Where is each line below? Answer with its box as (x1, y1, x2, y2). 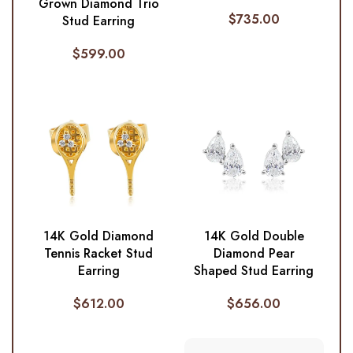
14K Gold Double (203, 227, 304, 246)
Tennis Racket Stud (44, 244, 154, 263)
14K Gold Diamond (43, 227, 154, 246)
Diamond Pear (213, 244, 295, 263)
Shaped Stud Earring (194, 262, 314, 281)
